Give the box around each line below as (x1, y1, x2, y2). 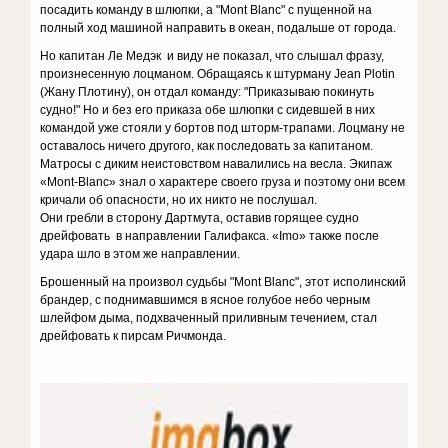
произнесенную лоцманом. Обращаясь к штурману (40, 67, 335, 81)
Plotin (364, 67, 396, 81)
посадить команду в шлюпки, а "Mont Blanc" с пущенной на (40, 3, 373, 17)
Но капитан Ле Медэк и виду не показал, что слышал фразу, (40, 49, 385, 63)
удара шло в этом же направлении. (40, 247, 241, 261)
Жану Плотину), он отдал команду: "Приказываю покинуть (44, 85, 375, 99)
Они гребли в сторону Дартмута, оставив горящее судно (40, 211, 360, 225)
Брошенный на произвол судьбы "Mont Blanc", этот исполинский (40, 275, 407, 289)
